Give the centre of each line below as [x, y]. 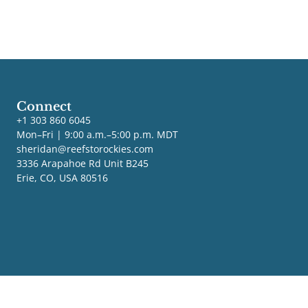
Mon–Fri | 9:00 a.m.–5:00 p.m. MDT [97, 135]
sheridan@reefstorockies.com [85, 149]
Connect [44, 107]
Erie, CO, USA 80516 [62, 178]
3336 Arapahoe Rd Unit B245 [82, 164]
